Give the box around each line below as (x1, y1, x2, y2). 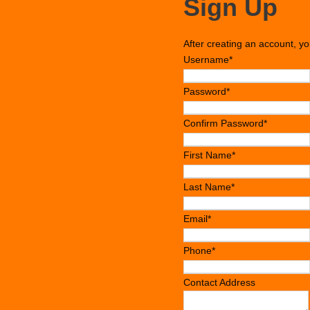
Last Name (183, 181, 231, 192)
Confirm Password (183, 118, 264, 129)
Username (183, 54, 229, 65)
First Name (183, 149, 232, 161)
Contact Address (183, 277, 255, 288)
